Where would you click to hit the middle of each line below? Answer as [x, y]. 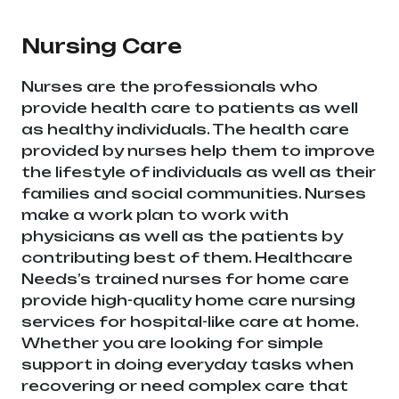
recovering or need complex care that [185, 386]
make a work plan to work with [155, 215]
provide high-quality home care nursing [188, 301]
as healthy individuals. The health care [185, 130]
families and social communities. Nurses [194, 194]
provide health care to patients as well [190, 108]
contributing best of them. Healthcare [187, 258]
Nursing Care [102, 46]
